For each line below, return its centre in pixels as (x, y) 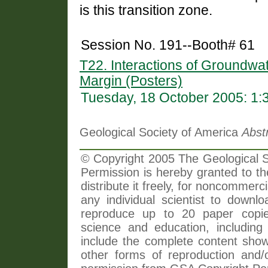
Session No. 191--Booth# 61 (168, 45)
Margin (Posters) (131, 81)
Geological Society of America (161, 133)
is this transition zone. (146, 11)
